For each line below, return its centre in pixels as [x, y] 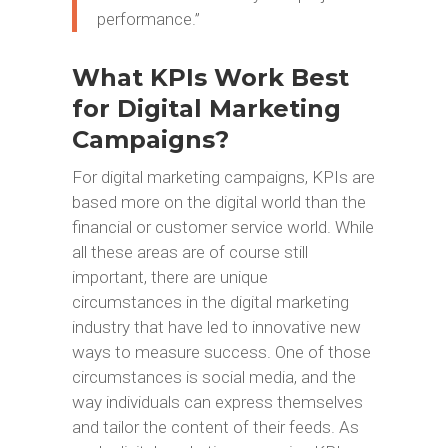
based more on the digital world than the [218, 202]
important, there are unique [169, 277]
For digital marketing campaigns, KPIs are [223, 177]
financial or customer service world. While [222, 227]
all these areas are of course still [189, 252]
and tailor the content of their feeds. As [215, 427]
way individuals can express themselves [217, 402]
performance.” [148, 19]
